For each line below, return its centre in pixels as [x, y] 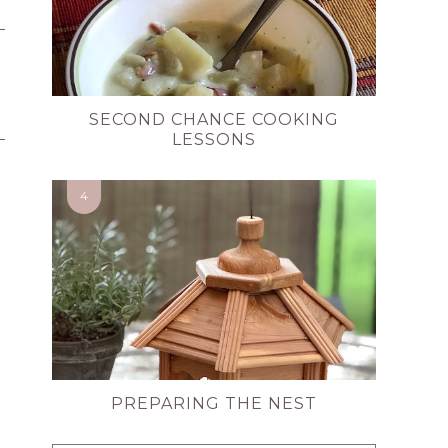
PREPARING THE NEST [214, 403]
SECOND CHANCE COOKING [214, 119]
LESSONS [214, 139]
